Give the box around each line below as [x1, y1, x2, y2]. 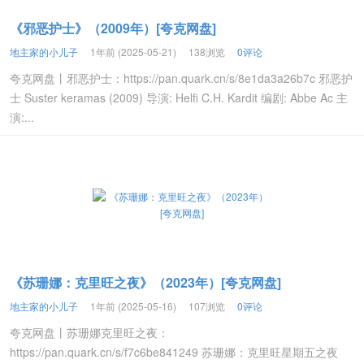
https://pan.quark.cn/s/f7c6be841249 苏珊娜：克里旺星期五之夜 [10, 344, 338, 360]
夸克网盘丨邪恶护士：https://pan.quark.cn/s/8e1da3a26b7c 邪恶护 [10, 70, 353, 86]
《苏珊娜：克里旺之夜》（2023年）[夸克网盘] [10, 273, 281, 292]
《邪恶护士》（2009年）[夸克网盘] [10, 19, 216, 37]
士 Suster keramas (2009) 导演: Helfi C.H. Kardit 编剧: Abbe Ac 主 [10, 89, 348, 106]
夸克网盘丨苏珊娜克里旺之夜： [10, 324, 169, 340]
